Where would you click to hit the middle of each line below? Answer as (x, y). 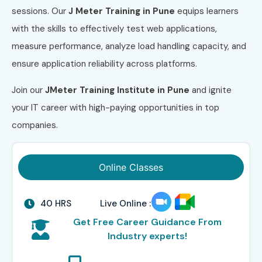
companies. (35, 125)
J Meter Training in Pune (122, 11)
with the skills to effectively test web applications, (114, 29)
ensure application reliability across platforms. (104, 64)
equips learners (207, 11)
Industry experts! (147, 236)
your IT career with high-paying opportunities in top (116, 107)
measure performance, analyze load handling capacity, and (129, 46)
